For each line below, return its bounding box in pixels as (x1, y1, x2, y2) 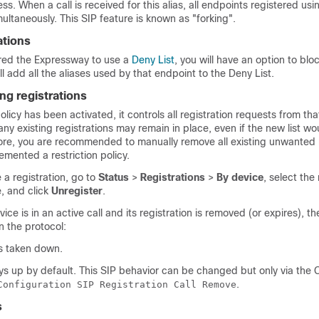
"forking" (192, 13, 233, 24)
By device (216, 172, 263, 183)
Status (98, 172, 129, 183)
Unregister (51, 185, 103, 197)
